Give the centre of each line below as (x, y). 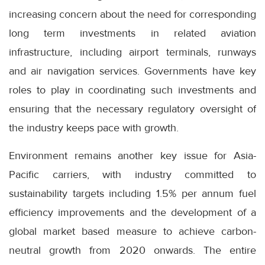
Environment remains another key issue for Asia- (132, 156)
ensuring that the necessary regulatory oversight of (132, 109)
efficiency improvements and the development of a (132, 212)
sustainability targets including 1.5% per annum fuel (132, 193)
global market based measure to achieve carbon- (132, 231)
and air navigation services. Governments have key (132, 71)
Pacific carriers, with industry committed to (132, 174)
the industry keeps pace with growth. (94, 128)
